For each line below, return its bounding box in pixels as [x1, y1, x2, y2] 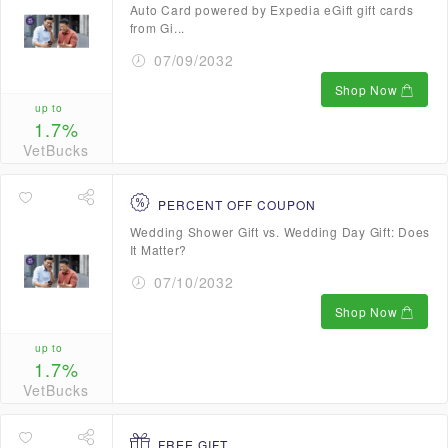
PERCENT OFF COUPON [157, 196, 316, 213]
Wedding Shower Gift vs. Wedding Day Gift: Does [129, 223, 430, 240]
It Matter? [129, 241, 187, 258]
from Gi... [129, 19, 185, 36]
